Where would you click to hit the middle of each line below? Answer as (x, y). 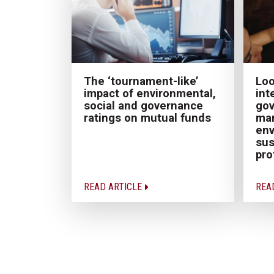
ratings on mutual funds (147, 117)
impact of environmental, (150, 93)
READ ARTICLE (114, 187)
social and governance (143, 105)
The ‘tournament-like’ (141, 81)
